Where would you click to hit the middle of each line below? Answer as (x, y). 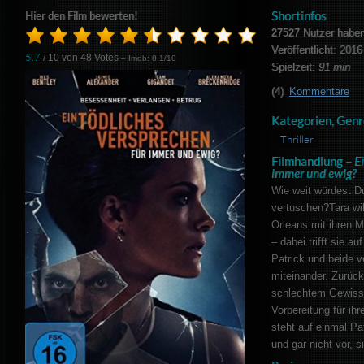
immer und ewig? (314, 173)
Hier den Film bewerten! (82, 16)
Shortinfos (299, 16)
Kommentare (319, 92)
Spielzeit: (295, 67)
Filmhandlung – (312, 161)
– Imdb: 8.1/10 (149, 58)
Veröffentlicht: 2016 (316, 50)
